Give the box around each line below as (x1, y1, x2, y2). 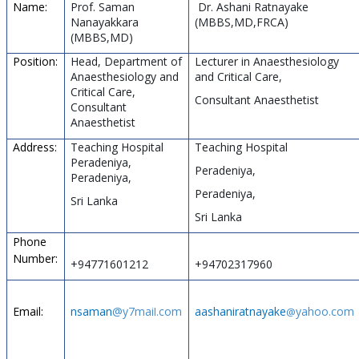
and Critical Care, (194, 68, 282, 84)
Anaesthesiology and (70, 68, 179, 84)
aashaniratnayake (194, 303, 286, 319)
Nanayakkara (70, 14, 139, 30)
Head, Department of (70, 53, 182, 69)
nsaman (70, 303, 112, 319)
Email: (12, 303, 43, 319)
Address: (12, 139, 57, 155)
